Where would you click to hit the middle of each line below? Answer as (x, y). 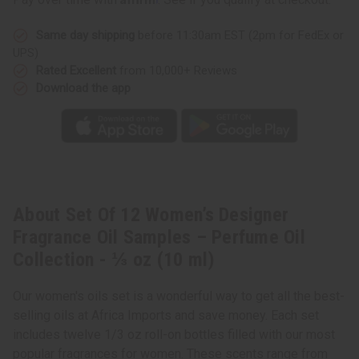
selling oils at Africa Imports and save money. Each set (166, 316)
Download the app (83, 88)
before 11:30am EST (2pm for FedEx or (239, 35)
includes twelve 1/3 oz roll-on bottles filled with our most (174, 335)
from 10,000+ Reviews (177, 70)
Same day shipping (85, 35)
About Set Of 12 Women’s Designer (151, 215)
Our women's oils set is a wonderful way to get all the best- (179, 296)
